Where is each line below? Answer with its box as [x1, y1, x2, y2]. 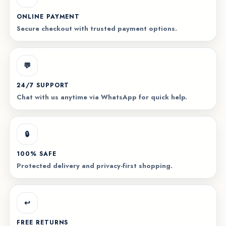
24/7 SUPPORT [16, 81, 70, 90]
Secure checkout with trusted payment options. [16, 24, 177, 33]
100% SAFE [16, 149, 56, 158]
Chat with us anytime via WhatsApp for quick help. [16, 92, 187, 102]
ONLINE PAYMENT [16, 12, 80, 21]
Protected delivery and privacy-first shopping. [16, 161, 173, 171]
